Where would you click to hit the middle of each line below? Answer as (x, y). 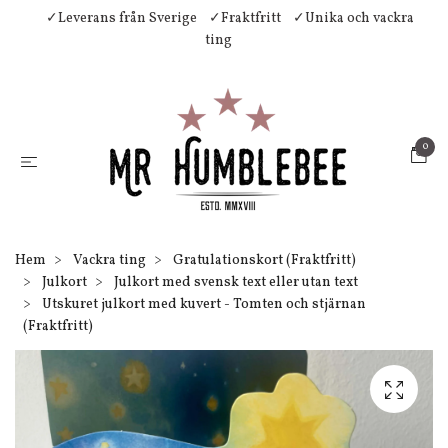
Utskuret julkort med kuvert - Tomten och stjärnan (202, 304)
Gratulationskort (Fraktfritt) (264, 260)
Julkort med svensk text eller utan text (236, 282)
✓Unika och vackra (353, 18)
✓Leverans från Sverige (121, 18)
